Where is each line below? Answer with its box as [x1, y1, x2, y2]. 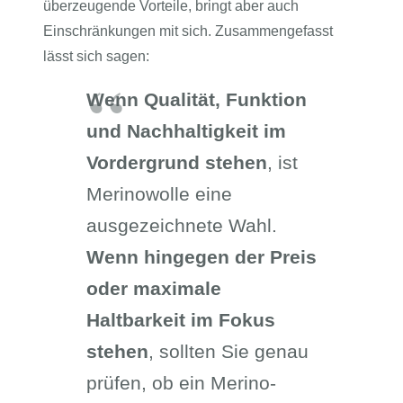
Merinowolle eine [86, 184, 232, 204]
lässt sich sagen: [43, 49, 149, 64]
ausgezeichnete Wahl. [86, 215, 277, 236]
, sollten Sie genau [148, 341, 309, 362]
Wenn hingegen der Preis [86, 246, 317, 267]
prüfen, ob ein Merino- [86, 372, 276, 393]
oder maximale [86, 278, 221, 299]
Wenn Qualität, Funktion [86, 89, 307, 110]
